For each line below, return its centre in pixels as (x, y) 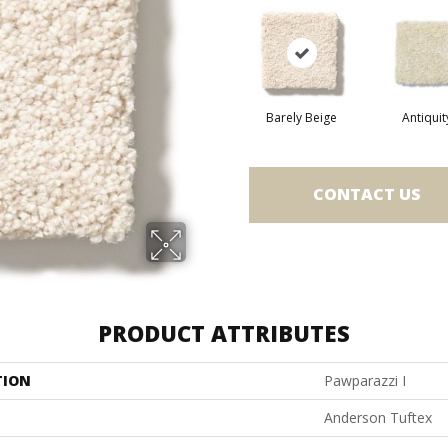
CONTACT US (367, 194)
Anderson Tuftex (378, 417)
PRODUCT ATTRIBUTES (224, 332)
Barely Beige (301, 117)
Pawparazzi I (365, 380)
